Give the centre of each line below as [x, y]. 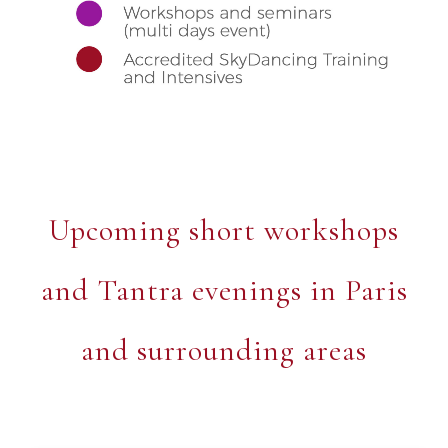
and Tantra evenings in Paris [224, 290]
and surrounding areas [224, 350]
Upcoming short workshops [224, 230]
